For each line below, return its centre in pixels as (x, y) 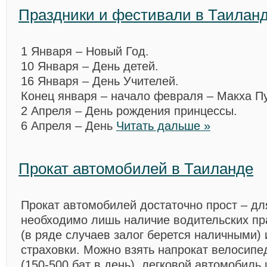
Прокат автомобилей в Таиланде (136, 169)
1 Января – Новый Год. (85, 51)
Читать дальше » (163, 126)
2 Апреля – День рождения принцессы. (129, 111)
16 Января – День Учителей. (100, 81)
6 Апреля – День (69, 126)
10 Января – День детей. (90, 66)
